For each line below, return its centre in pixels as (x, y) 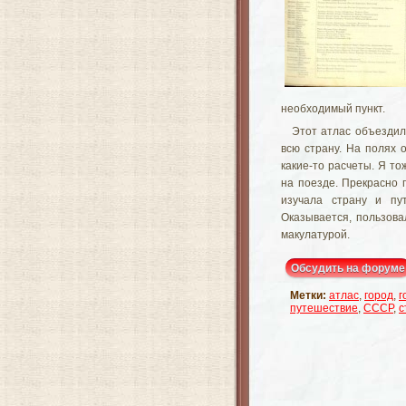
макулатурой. (315, 235)
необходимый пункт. (333, 109)
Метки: (308, 295)
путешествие (324, 308)
